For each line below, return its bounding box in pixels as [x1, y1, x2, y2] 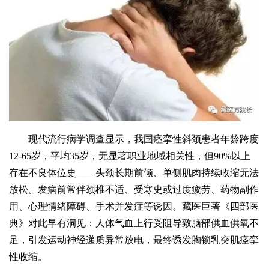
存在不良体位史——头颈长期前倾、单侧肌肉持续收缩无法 [9, 168, 259, 178]
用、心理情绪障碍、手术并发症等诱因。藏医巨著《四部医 [9, 201, 259, 212]
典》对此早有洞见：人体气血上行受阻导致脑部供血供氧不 [9, 218, 259, 229]
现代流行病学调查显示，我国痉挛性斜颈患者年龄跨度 [28, 134, 259, 145]
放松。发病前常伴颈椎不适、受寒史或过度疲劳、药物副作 [9, 184, 259, 195]
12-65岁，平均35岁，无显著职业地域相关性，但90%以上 [9, 151, 251, 162]
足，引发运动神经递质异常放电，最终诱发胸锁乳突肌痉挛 [9, 235, 259, 246]
